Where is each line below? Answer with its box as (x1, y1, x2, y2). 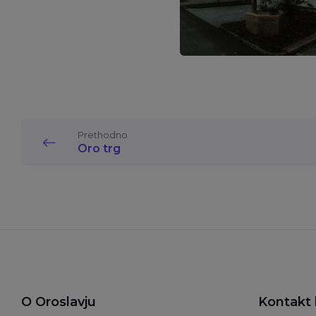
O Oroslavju (21, 293, 96, 310)
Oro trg (78, 141, 121, 155)
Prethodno (78, 128, 128, 140)
